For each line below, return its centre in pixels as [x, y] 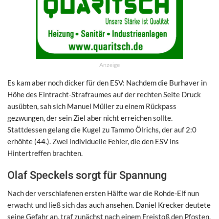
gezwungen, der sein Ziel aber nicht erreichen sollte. [90, 118]
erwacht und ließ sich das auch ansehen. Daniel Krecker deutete [109, 205]
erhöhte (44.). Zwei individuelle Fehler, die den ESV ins [93, 141]
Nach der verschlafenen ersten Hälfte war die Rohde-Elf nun [103, 193]
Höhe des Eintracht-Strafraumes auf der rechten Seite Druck [104, 94]
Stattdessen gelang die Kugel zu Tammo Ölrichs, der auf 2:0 [102, 129]
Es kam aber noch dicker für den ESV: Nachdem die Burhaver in [107, 82]
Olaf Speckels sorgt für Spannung [87, 175]
